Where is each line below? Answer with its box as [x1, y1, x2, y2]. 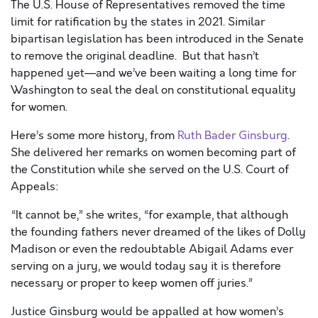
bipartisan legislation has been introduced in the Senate [11, 31, 304, 47]
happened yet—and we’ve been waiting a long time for [11, 65, 296, 81]
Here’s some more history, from [11, 128, 177, 143]
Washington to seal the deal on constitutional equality [11, 82, 296, 98]
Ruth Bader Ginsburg [177, 128, 287, 143]
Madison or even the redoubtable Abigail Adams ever [11, 241, 293, 257]
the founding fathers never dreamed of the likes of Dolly [11, 224, 306, 240]
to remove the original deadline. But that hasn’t [11, 48, 259, 64]
